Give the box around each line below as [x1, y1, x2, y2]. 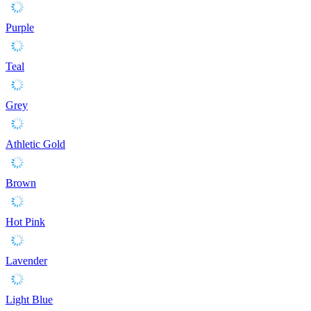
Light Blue [6, 293, 53, 305]
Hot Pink [6, 215, 45, 228]
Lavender [6, 254, 47, 267]
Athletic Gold [6, 137, 65, 150]
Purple [6, 21, 34, 33]
